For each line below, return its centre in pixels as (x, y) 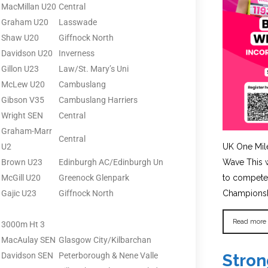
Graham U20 (25, 22)
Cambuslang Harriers (98, 100)
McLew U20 (23, 84)
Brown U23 (22, 162)
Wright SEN (22, 115)
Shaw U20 (20, 37)
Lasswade (78, 22)
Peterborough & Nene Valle (108, 255)
